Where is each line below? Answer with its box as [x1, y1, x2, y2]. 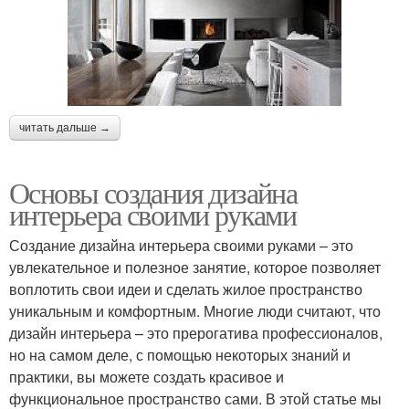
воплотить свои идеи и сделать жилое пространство [9, 278, 362, 300]
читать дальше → [19, 121, 110, 135]
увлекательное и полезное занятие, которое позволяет [9, 257, 381, 278]
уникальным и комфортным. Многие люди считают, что [9, 300, 381, 322]
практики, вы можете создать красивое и [9, 366, 284, 388]
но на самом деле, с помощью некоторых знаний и [9, 344, 351, 366]
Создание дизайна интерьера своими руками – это [9, 235, 353, 257]
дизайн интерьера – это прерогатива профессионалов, [9, 322, 383, 344]
